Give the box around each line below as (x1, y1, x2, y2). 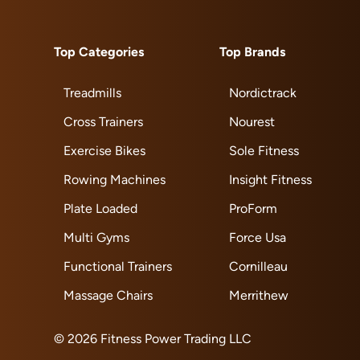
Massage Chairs (63, 288, 153, 303)
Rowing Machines (63, 172, 166, 187)
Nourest (228, 114, 275, 129)
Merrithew (228, 288, 288, 303)
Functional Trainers (63, 259, 173, 274)
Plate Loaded (63, 201, 138, 216)
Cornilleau (228, 259, 288, 274)
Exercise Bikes (63, 143, 146, 158)
